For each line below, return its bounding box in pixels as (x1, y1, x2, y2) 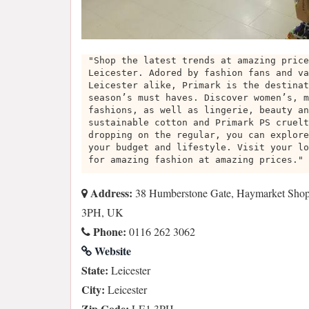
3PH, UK (81, 205, 123, 220)
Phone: (90, 223, 126, 240)
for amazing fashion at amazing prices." (88, 154, 303, 166)
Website (92, 243, 131, 259)
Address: (88, 185, 132, 201)
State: (81, 262, 108, 279)
